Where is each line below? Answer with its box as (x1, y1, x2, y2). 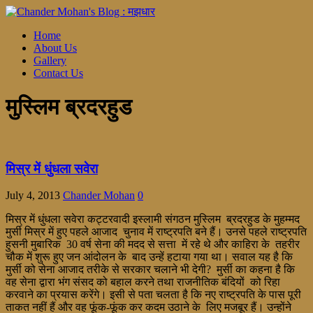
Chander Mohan (63, 189, 135, 202)
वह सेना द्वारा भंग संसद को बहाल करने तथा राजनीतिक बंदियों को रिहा (6, 276, 280, 289)
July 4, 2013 (6, 189, 60, 202)
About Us (34, 42, 77, 54)
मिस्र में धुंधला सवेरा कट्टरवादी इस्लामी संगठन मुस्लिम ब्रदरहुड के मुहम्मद (6, 213, 300, 226)
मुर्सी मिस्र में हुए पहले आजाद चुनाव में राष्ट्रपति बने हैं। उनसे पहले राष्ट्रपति (6, 226, 307, 238)
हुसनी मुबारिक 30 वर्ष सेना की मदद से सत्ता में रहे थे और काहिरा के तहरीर (6, 238, 300, 251)
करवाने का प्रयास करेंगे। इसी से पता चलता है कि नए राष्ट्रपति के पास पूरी (6, 289, 301, 301)
